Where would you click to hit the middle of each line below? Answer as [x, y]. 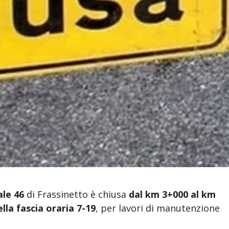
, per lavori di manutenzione [158, 208]
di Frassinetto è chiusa [77, 194]
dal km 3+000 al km [173, 194]
